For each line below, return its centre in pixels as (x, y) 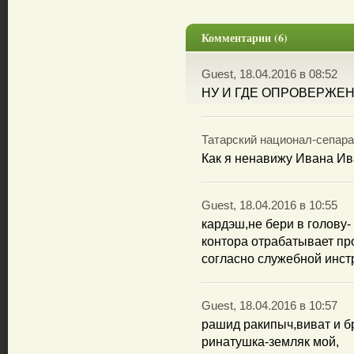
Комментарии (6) (245, 38)
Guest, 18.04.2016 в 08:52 (269, 74)
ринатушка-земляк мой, (270, 342)
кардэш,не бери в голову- (276, 224)
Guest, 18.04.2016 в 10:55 (269, 205)
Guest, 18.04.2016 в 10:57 (269, 306)
